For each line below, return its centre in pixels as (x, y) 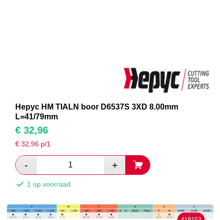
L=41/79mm (37, 117)
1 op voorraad (48, 184)
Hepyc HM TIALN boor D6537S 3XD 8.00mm (97, 107)
